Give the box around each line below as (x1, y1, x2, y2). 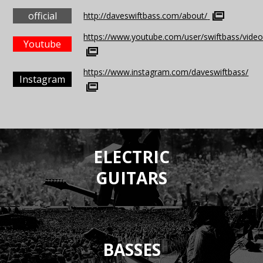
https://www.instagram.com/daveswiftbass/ (83, 66, 249, 77)
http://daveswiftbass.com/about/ (83, 10, 208, 21)
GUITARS (96, 167, 167, 189)
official (28, 9, 57, 22)
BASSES (102, 238, 161, 261)
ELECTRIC (93, 146, 170, 168)
